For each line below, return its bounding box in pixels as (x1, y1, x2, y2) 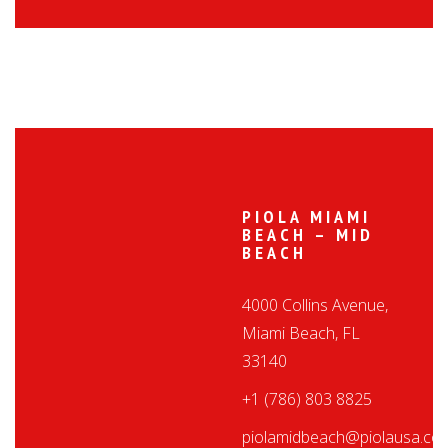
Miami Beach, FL (242, 322, 361, 344)
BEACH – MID (242, 223, 375, 246)
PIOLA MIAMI (242, 205, 372, 228)
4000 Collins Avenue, (242, 294, 389, 316)
